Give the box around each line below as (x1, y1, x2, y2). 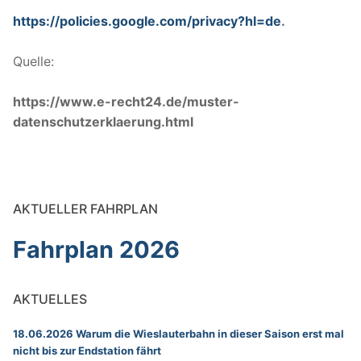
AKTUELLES (13, 291, 87, 308)
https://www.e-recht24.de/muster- (13, 93, 239, 110)
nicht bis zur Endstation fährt (13, 344, 161, 358)
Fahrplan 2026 (13, 235, 180, 264)
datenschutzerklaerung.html (13, 113, 193, 130)
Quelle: (13, 52, 54, 69)
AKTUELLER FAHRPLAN (13, 201, 158, 218)
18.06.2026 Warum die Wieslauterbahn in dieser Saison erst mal (13, 327, 344, 341)
